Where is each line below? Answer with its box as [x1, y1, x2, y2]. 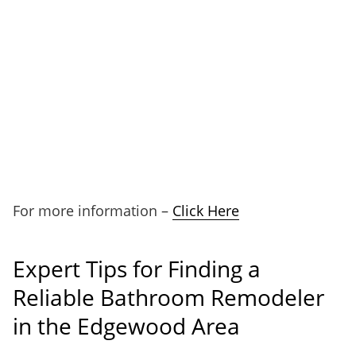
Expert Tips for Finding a [13, 253, 261, 284]
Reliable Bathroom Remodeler [13, 282, 324, 312]
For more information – [13, 201, 172, 220]
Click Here [172, 201, 239, 220]
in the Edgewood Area [13, 311, 240, 341]
